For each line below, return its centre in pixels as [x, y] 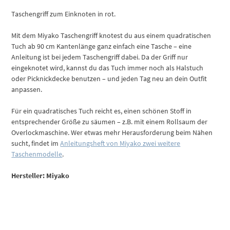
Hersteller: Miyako [41, 176]
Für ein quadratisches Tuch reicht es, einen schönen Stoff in [102, 111]
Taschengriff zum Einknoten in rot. [64, 14]
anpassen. [27, 90]
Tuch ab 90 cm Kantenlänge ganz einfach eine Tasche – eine [102, 46]
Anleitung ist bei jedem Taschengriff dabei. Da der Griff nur [100, 57]
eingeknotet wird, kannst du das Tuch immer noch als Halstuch [108, 68]
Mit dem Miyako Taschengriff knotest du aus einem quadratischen [111, 36]
